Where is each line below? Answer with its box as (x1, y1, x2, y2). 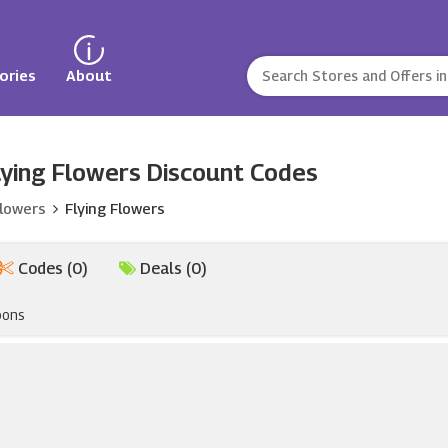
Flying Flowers (64, 199, 165, 217)
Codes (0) (13, 259, 88, 278)
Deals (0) (135, 259, 207, 278)
